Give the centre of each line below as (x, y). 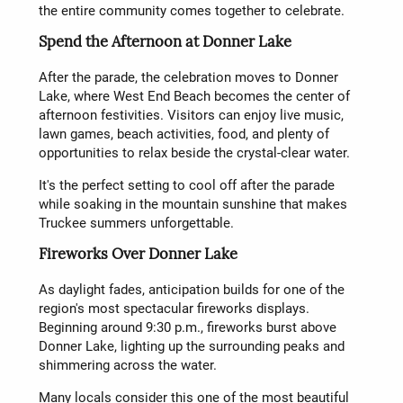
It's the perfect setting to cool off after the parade (186, 185)
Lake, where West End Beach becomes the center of (194, 96)
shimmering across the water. (127, 365)
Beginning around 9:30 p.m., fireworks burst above (187, 327)
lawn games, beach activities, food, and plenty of (184, 134)
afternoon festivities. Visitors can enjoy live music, (191, 115)
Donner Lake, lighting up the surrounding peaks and (191, 346)
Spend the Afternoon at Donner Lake (165, 44)
